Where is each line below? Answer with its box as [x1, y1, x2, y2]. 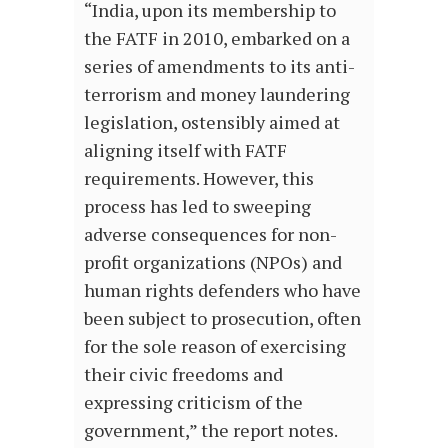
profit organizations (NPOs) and [84, 249, 342, 274]
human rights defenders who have [84, 277, 361, 302]
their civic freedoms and [84, 361, 283, 386]
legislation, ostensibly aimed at [84, 109, 340, 134]
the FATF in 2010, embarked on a [84, 25, 350, 50]
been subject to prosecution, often [84, 305, 361, 330]
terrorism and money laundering [84, 81, 350, 106]
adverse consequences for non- [84, 221, 337, 246]
